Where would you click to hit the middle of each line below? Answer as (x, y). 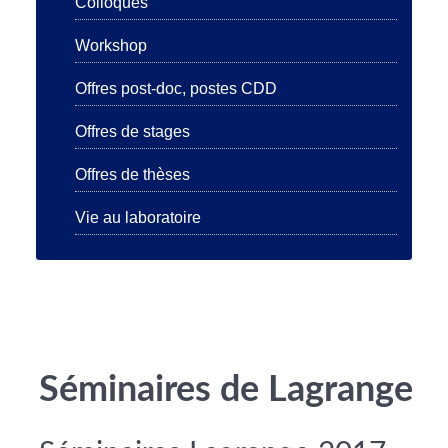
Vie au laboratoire (138, 218)
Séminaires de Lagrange (226, 390)
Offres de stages (132, 132)
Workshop (111, 46)
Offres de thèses (132, 175)
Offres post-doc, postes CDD (176, 89)
